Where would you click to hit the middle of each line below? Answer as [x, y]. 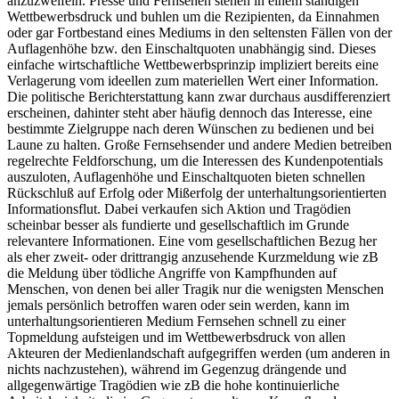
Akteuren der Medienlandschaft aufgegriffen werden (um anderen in [199, 353]
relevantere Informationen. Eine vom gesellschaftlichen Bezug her [192, 240]
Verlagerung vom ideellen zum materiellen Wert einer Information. [193, 80]
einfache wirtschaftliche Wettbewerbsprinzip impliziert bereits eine [193, 64]
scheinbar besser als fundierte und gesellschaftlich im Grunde [178, 224]
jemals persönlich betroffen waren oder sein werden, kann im [178, 305]
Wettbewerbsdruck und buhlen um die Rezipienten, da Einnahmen [193, 16]
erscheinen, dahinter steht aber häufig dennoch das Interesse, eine [190, 112]
